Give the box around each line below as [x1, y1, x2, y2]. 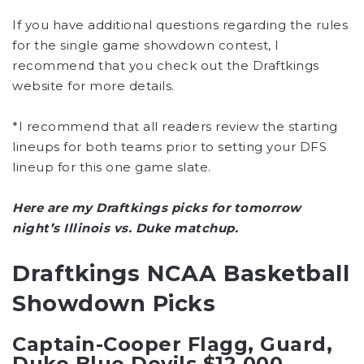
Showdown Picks [12, 290, 215, 318]
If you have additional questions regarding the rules [12, 17, 348, 33]
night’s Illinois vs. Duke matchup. [12, 220, 238, 236]
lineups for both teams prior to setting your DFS [12, 139, 327, 155]
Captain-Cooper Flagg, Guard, [12, 331, 332, 356]
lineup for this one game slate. [12, 159, 211, 175]
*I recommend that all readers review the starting [12, 119, 338, 135]
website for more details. [12, 78, 175, 94]
